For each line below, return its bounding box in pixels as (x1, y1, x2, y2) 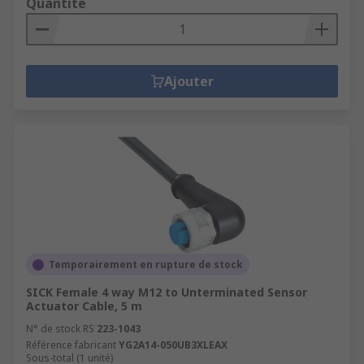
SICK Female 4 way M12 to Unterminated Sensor (26, 284, 307, 300)
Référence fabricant (26, 338, 116, 352)
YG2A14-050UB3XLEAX (119, 338, 227, 352)
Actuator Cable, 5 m (26, 298, 142, 314)
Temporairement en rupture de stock (49, 258, 243, 271)
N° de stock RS (26, 322, 94, 336)
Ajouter (163, 72, 214, 90)
